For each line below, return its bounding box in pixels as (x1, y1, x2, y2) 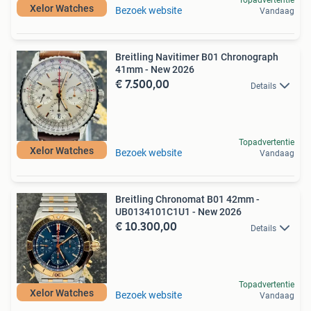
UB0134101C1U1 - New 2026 (115, 206, 242, 218)
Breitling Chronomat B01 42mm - (115, 194, 260, 205)
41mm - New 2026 (115, 64, 194, 76)
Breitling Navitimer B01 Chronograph (115, 51, 278, 63)
